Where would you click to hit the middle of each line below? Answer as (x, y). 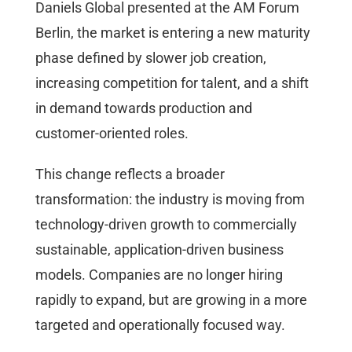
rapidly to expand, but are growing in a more (171, 299)
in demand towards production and (144, 108)
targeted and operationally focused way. (160, 324)
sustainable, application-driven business (159, 249)
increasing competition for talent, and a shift (172, 82)
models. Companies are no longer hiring (159, 274)
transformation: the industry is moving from (170, 199)
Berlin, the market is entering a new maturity (173, 32)
